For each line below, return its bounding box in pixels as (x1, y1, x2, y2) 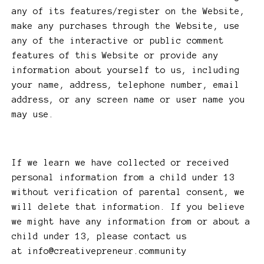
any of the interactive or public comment (12, 36, 224, 46)
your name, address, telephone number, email (12, 80, 240, 90)
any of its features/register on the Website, (12, 6, 245, 16)
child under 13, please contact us (12, 232, 187, 242)
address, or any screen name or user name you (12, 95, 245, 105)
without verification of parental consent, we (12, 187, 245, 197)
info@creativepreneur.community (28, 246, 187, 256)
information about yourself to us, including (12, 65, 240, 75)
